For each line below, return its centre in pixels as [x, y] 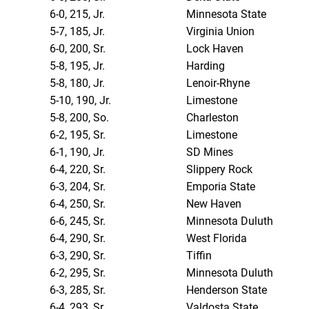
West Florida [217, 239]
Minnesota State [227, 14]
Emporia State [221, 187]
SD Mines [210, 152]
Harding [206, 66]
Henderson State [227, 290]
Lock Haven [215, 49]
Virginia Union [221, 32]
